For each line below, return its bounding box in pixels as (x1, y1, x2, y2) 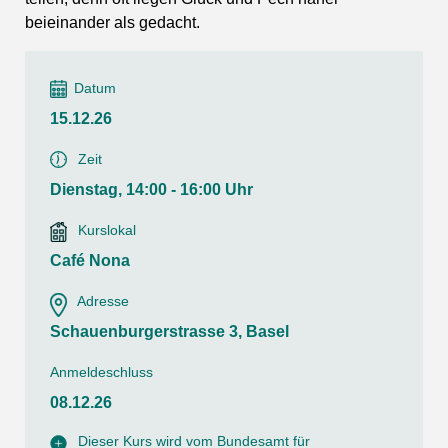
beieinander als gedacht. (25, 13, 200, 31)
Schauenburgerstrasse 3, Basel (50, 322, 289, 340)
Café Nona (50, 251, 130, 269)
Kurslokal (78, 221, 136, 238)
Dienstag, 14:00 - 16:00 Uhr (50, 180, 253, 198)
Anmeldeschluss (50, 363, 153, 380)
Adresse (77, 292, 129, 309)
